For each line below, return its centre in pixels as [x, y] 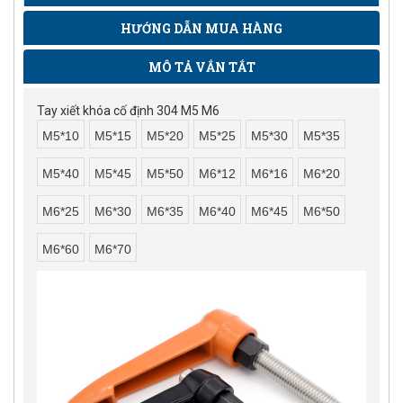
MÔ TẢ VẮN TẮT [201, 67]
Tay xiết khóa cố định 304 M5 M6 [128, 111]
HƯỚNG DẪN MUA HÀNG [201, 29]
